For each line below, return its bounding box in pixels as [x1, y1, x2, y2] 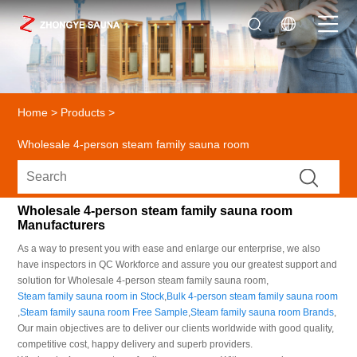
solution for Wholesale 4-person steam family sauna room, [18, 274, 269, 286]
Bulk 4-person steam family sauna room [167, 290, 339, 302]
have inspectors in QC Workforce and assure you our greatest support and [18, 258, 338, 270]
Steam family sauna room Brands [190, 306, 335, 318]
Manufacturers [18, 218, 106, 232]
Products [61, 106, 106, 120]
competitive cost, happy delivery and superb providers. [18, 338, 253, 350]
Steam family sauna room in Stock [18, 290, 165, 302]
